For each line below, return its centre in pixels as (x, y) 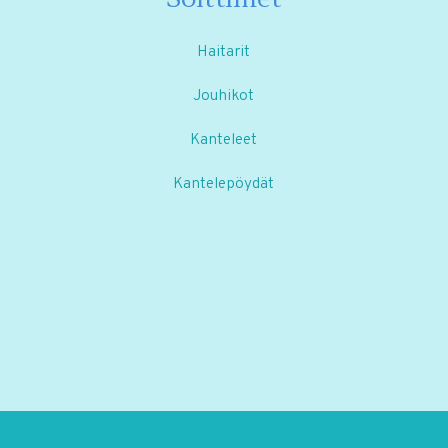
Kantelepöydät (224, 183)
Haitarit (224, 51)
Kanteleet (224, 139)
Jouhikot (224, 95)
